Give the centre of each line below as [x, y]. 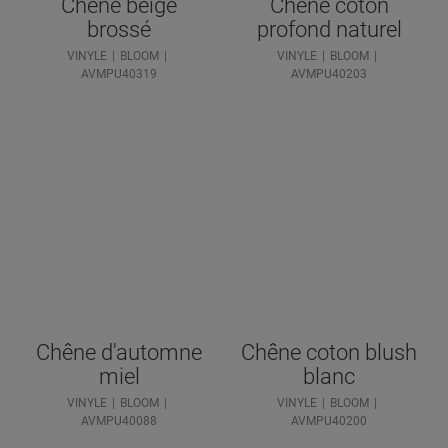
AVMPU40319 [119, 73]
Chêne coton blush [329, 352]
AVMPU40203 [329, 73]
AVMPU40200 [329, 420]
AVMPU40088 [119, 420]
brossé [119, 29]
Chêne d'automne [119, 352]
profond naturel [329, 29]
